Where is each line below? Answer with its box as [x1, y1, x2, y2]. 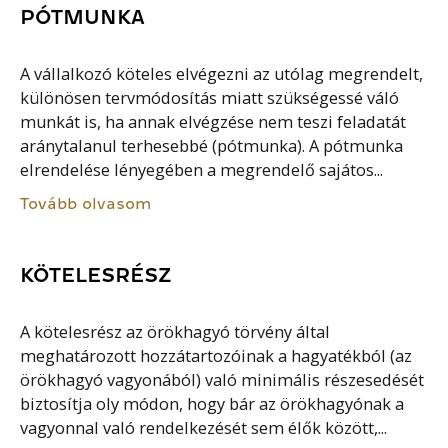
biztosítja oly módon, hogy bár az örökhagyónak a [20, 392, 405, 415]
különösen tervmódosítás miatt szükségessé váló [20, 86, 400, 109]
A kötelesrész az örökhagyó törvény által [20, 320, 331, 343]
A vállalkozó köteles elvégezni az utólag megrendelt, [20, 62, 424, 85]
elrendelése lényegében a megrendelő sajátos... [20, 158, 384, 181]
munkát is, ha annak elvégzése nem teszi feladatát [20, 110, 407, 133]
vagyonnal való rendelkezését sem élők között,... [20, 416, 388, 439]
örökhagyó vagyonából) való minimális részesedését [20, 368, 425, 391]
